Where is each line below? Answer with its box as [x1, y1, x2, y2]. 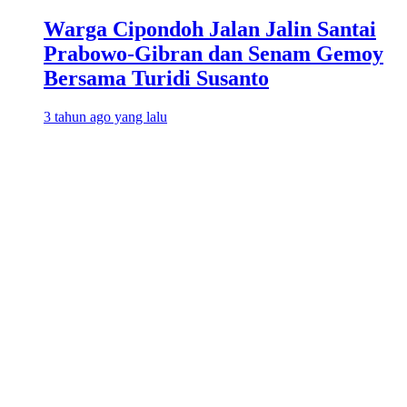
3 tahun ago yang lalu [44, 108, 167, 124]
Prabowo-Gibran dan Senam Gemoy [44, 41, 383, 65]
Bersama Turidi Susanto [44, 65, 269, 90]
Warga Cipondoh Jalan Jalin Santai [44, 16, 376, 41]
